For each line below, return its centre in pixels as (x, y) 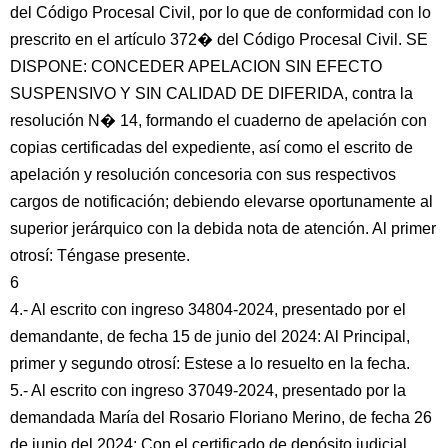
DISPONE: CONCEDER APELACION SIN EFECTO (196, 66)
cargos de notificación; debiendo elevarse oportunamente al (221, 201)
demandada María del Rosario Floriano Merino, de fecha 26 (221, 417)
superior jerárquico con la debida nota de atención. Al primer (223, 228)
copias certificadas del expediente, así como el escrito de (211, 147)
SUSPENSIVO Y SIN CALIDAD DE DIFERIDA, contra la (211, 93)
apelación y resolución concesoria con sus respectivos (203, 174)
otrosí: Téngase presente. (100, 255)
